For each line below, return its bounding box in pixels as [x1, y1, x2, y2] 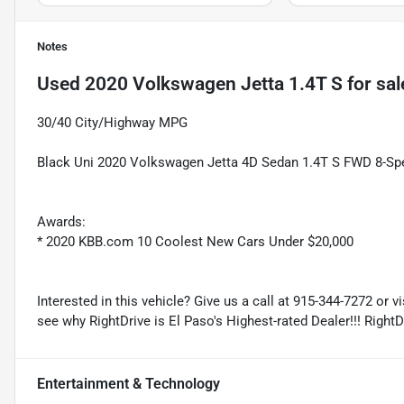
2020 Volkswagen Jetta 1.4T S [85, 73, 343, 96]
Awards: [37, 214, 86, 231]
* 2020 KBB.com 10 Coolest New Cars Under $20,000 [37, 234, 353, 251]
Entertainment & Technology [37, 375, 220, 393]
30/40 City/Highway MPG [37, 115, 188, 132]
